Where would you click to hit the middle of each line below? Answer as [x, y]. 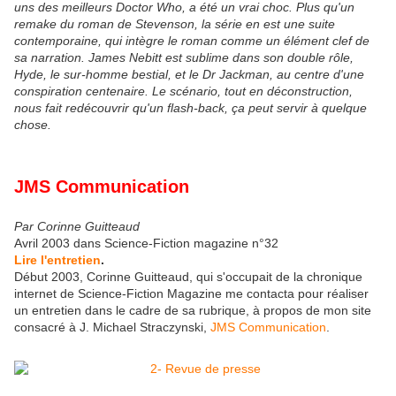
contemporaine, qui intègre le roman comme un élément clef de [192, 41]
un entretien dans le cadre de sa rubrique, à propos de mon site [193, 310]
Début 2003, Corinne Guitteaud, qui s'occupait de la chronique [188, 276]
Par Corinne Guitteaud [77, 226]
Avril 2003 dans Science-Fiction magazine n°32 [146, 243]
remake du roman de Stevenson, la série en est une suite [175, 24]
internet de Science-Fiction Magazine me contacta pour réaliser [191, 293]
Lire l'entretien [57, 259]
